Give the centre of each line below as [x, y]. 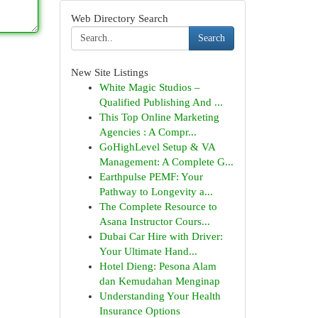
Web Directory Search [119, 18]
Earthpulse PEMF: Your [151, 177]
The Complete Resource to [158, 207]
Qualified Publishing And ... [161, 102]
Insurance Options [139, 311]
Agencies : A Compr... [148, 132]
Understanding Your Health [160, 296]
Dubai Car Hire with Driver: [161, 236]
